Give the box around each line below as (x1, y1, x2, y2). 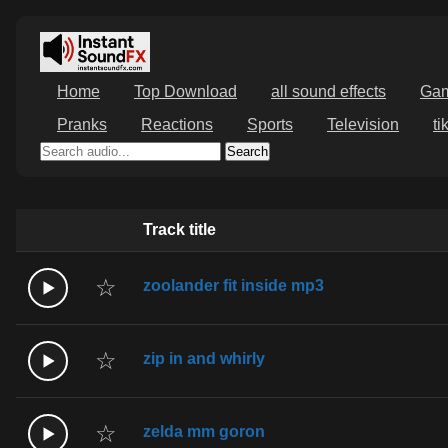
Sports (247, 116, 293, 134)
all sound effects (271, 83, 386, 101)
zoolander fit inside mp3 (143, 276, 324, 294)
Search (227, 143, 268, 159)
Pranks (57, 116, 107, 134)
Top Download (134, 83, 237, 101)
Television (327, 116, 399, 134)
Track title (143, 220, 216, 238)
